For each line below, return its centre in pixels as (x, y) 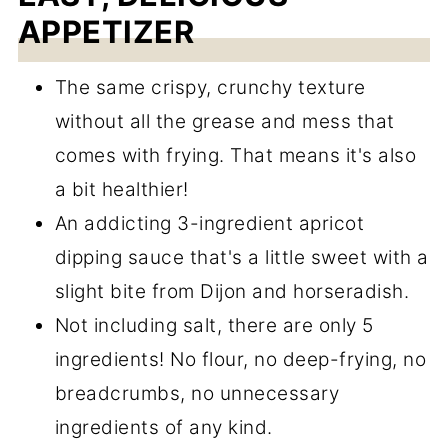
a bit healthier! (121, 189)
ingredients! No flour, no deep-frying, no (240, 359)
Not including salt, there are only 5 (214, 325)
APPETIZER (106, 31)
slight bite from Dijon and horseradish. (232, 291)
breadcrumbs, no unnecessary (197, 393)
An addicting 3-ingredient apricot (209, 223)
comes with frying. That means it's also (235, 155)
